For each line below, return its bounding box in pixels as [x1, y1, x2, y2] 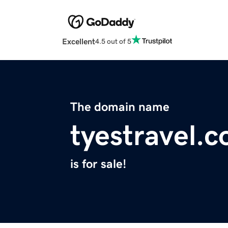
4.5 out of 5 [95, 37, 131, 45]
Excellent [62, 37, 95, 46]
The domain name [70, 101, 169, 113]
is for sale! [70, 158, 126, 170]
